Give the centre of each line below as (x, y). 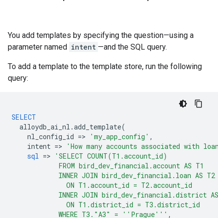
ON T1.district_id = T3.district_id (106, 205)
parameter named (38, 47)
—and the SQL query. (132, 47)
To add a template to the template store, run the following (105, 66)
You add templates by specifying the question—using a (101, 35)
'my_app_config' (119, 136)
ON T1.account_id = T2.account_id (102, 185)
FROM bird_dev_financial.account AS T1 (108, 166)
